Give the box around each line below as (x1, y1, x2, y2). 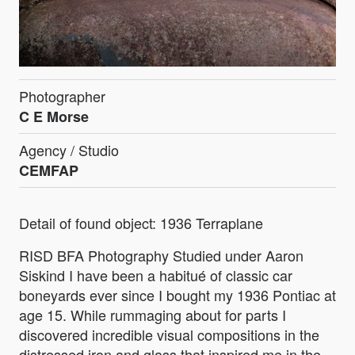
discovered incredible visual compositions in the (19, 324, 319, 345)
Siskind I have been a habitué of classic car (19, 265, 292, 286)
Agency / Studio (19, 139, 119, 161)
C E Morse (19, 106, 89, 128)
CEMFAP (19, 160, 78, 181)
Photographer (19, 86, 105, 107)
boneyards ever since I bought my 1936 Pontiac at (19, 284, 336, 306)
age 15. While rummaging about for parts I (19, 304, 286, 326)
